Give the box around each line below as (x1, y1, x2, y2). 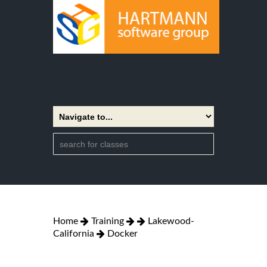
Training (91, 216, 124, 226)
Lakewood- (148, 216, 194, 226)
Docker (107, 228, 138, 238)
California (53, 228, 94, 238)
